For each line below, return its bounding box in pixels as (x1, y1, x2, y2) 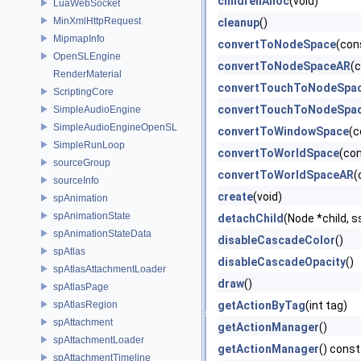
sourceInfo (53, 174, 99, 186)
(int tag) (305, 299, 347, 312)
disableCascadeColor (218, 234, 335, 247)
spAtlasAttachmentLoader (53, 263, 166, 275)
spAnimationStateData (53, 227, 151, 239)
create (218, 190, 253, 203)
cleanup (218, 16, 259, 29)
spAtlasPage (53, 280, 109, 293)
